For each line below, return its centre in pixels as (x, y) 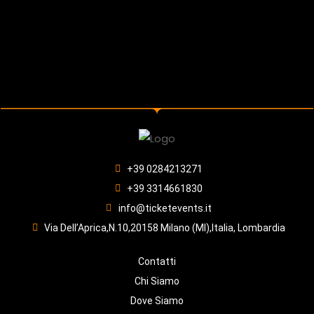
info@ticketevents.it (165, 208)
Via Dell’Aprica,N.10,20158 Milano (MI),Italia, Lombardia (165, 227)
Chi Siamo (157, 281)
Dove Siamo (157, 300)
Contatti (157, 261)
